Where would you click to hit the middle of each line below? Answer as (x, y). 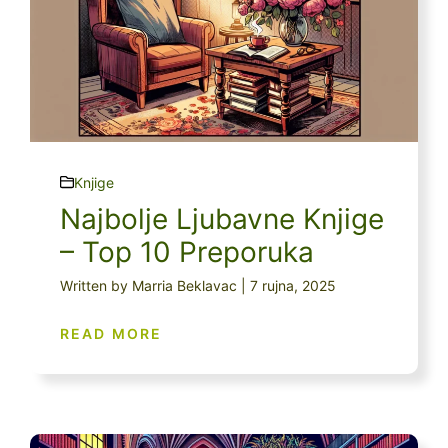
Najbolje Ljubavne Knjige (222, 218)
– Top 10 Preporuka (187, 251)
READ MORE (111, 333)
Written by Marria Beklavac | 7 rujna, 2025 (198, 285)
